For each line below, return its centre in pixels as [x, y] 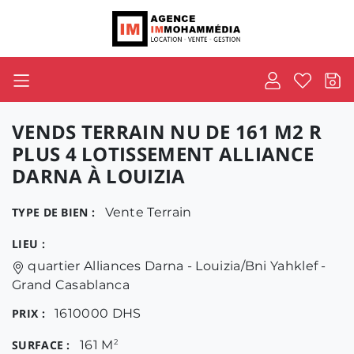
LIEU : [28, 244]
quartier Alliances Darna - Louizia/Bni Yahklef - [177, 266]
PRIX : [28, 313]
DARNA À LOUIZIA [99, 176]
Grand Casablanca [71, 285]
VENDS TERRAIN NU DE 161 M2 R [167, 132]
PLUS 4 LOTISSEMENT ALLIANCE [163, 154]
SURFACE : [41, 345]
